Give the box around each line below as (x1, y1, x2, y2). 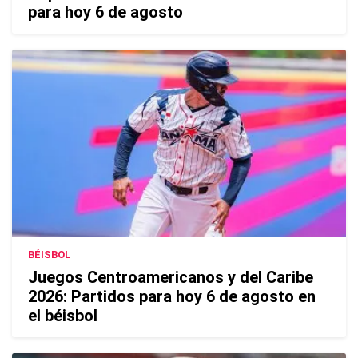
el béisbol (28, 306, 97, 326)
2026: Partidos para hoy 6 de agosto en (28, 287, 316, 307)
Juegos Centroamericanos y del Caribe (28, 268, 313, 288)
